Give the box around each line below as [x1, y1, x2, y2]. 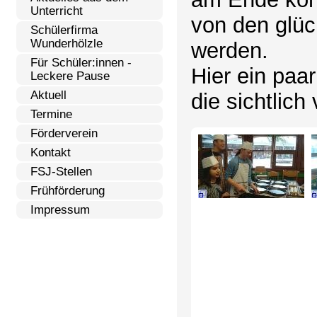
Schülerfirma [30, 23, 98, 37]
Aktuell [30, 88, 67, 102]
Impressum [30, 202, 90, 217]
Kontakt [30, 145, 71, 159]
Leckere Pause [30, 69, 110, 83]
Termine [30, 107, 72, 121]
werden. [191, 38, 268, 63]
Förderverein [30, 126, 98, 140]
